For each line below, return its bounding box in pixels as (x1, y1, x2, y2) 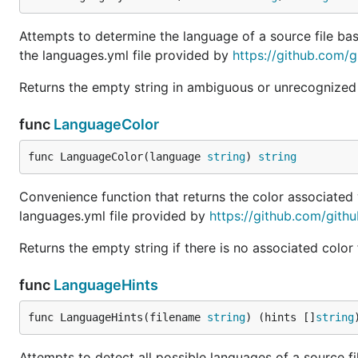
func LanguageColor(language (28, 150, 207, 163)
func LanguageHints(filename (28, 311, 207, 324)
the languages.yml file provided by (19, 47, 233, 63)
